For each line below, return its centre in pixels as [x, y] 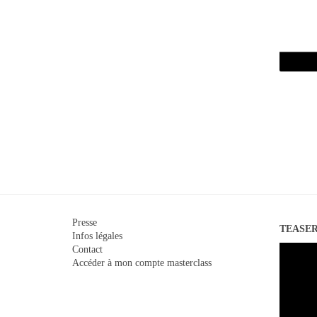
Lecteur [294, 249]
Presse [85, 223]
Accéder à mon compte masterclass [142, 263]
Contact [87, 250]
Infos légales [97, 236]
